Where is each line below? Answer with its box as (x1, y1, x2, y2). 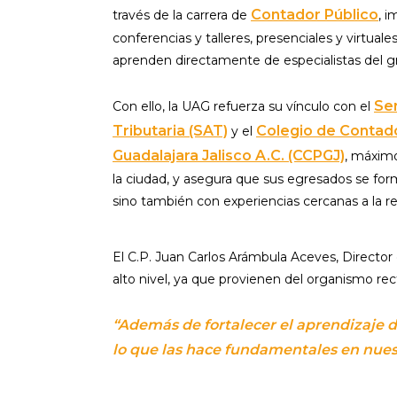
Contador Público (251, 6, 378, 23)
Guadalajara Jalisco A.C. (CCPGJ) (113, 147, 345, 164)
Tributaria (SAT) (113, 122, 228, 139)
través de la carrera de (113, 7, 251, 23)
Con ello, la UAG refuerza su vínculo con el (113, 98, 374, 114)
